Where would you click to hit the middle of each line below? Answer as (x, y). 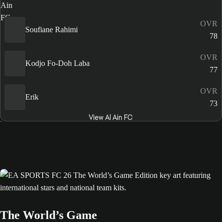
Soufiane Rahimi (52, 30)
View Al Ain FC (111, 117)
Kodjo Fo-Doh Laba (57, 63)
